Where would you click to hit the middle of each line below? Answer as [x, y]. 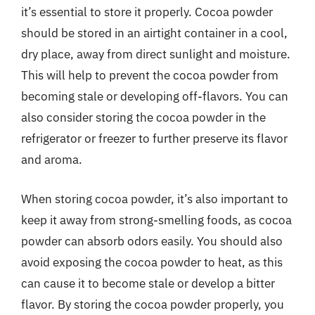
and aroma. [52, 160]
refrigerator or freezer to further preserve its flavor [154, 139]
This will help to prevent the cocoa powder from [150, 75]
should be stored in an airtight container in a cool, [154, 33]
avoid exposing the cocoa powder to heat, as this [152, 262]
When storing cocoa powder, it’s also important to [155, 199]
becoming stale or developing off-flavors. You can [155, 96]
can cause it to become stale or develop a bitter [148, 283]
